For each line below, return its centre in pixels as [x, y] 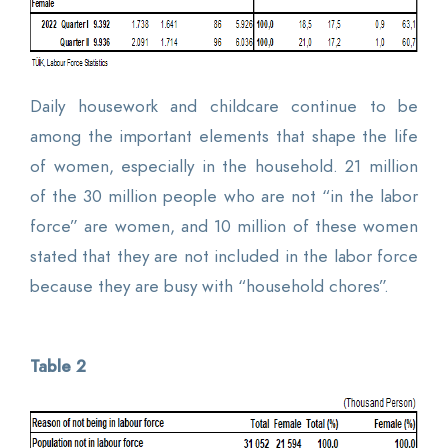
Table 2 [58, 365]
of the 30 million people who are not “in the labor [224, 195]
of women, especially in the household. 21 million [224, 165]
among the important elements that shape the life [224, 135]
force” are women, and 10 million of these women [224, 225]
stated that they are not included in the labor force [224, 255]
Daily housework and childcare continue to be [224, 105]
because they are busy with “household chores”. [209, 285]
